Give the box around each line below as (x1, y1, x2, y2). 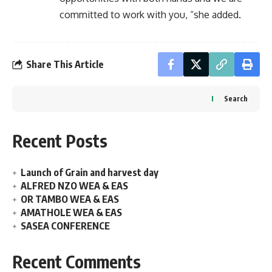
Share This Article (26, 58, 104, 70)
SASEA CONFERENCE (21, 220, 110, 232)
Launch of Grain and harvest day (21, 166, 158, 178)
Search (224, 94, 248, 103)
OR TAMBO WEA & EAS (21, 193, 119, 205)
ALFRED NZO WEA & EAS (21, 180, 128, 192)
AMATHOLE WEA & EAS (21, 206, 122, 219)
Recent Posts (12, 130, 107, 151)
